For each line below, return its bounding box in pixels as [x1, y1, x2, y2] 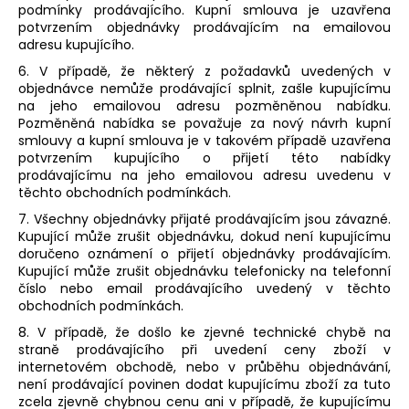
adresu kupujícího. [18, 35, 134, 54]
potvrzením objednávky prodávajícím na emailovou [18, 17, 391, 37]
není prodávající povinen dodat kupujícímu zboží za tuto [18, 374, 391, 393]
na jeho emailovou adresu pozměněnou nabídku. [18, 96, 391, 115]
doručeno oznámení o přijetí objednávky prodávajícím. [18, 244, 391, 263]
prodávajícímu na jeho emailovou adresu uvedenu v [18, 165, 391, 184]
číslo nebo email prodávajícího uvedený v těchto [18, 278, 391, 298]
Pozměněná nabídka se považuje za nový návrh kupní [18, 113, 391, 132]
